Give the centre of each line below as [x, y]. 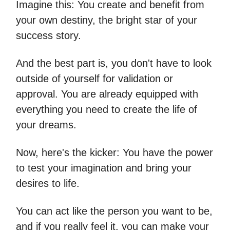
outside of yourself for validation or [94, 79]
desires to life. [48, 183]
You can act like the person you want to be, [114, 211]
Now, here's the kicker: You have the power [114, 152]
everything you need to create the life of [107, 109]
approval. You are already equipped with [107, 94]
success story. [49, 35]
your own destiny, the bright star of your [107, 20]
